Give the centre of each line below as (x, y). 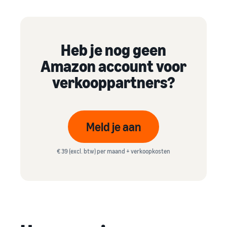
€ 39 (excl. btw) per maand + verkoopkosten (113, 151)
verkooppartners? (113, 82)
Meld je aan (113, 126)
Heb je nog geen (113, 49)
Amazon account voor (113, 66)
